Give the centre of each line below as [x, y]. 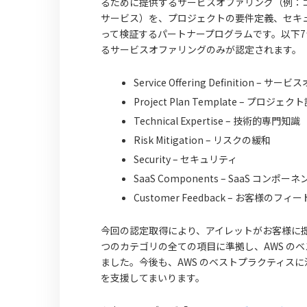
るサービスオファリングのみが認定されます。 [201, 49]
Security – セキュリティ [185, 159]
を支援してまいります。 [153, 278]
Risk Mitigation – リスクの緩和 [202, 140]
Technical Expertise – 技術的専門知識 [217, 121]
